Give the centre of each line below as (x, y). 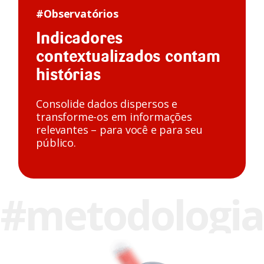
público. (56, 142)
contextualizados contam (128, 57)
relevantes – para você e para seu (119, 129)
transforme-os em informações (114, 116)
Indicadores (80, 39)
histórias (68, 76)
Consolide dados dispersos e (107, 103)
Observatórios (81, 13)
